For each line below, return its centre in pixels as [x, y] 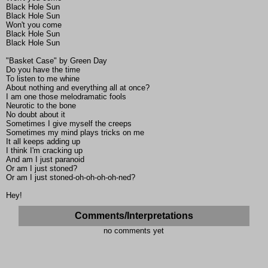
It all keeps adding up [43, 142]
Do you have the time [43, 70]
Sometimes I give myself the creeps [69, 124]
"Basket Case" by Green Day [57, 61]
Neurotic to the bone [41, 106]
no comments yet [134, 231]
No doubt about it [36, 115]
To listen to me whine [43, 79]
